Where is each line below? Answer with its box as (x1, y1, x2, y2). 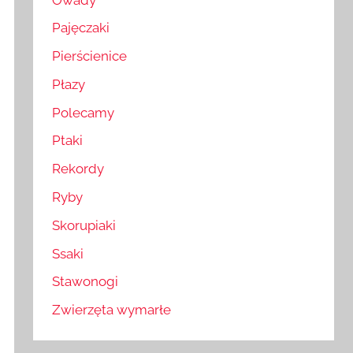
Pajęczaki (52, 20, 110, 36)
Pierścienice (52, 48, 128, 65)
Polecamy (52, 104, 115, 121)
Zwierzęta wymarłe (52, 302, 172, 318)
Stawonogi (52, 273, 119, 290)
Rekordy (52, 161, 105, 177)
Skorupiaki (52, 217, 117, 233)
